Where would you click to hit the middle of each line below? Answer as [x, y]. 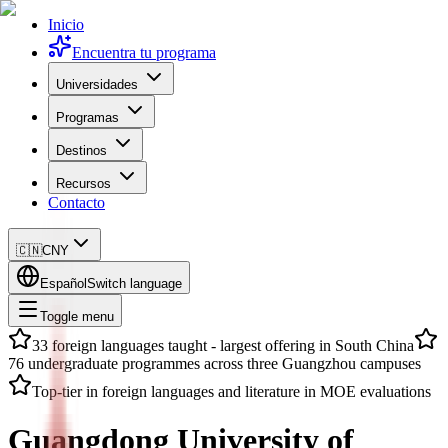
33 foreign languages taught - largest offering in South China [223, 345]
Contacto [76, 202]
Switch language [134, 283]
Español [63, 283]
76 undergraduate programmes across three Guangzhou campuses [214, 363]
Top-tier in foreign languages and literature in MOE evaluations [231, 391]
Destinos [81, 150]
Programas [87, 117]
